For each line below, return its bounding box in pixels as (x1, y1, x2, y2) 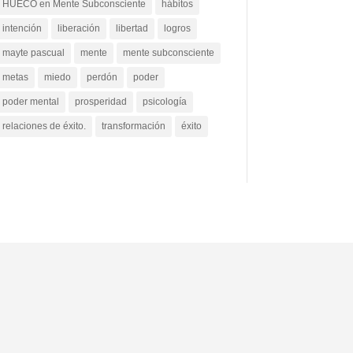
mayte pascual (2, 47, 65, 59)
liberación (57, 23, 100, 35)
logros (163, 23, 191, 35)
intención (2, 23, 42, 35)
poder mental (2, 96, 59, 108)
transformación (101, 121, 165, 132)
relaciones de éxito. (2, 121, 86, 132)
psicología (142, 96, 187, 108)
